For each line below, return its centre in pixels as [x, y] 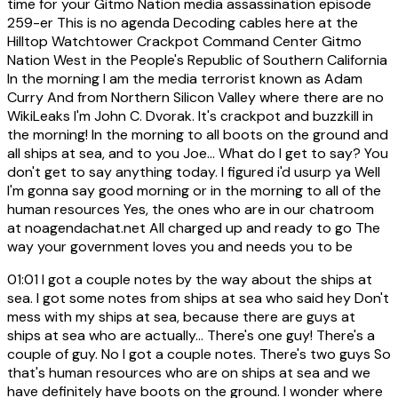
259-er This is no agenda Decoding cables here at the [183, 22]
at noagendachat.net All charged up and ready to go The [194, 227]
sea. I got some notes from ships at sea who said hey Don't [198, 298]
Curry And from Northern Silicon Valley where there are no [195, 97]
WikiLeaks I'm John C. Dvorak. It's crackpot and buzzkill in [190, 115]
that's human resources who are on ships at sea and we [189, 372]
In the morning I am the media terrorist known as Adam [185, 78]
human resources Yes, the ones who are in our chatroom [191, 209]
